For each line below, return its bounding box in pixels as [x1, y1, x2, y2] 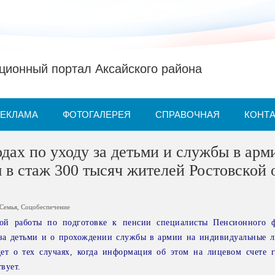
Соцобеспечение [21, 203, 71, 211]
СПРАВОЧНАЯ [155, 109, 220, 120]
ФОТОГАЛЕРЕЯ [63, 109, 131, 120]
